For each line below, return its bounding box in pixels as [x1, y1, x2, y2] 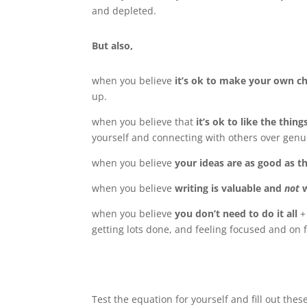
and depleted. [92, 4, 160, 18]
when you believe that [92, 115, 197, 129]
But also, [92, 39, 136, 53]
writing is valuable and [175, 182, 285, 195]
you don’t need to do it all [175, 207, 301, 221]
